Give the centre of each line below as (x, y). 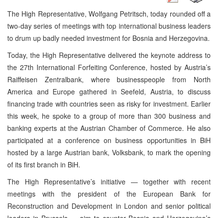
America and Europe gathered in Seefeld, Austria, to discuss (109, 91)
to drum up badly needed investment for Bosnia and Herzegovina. (109, 38)
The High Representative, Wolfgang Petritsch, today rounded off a (109, 13)
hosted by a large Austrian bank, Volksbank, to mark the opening (109, 152)
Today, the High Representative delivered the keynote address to (109, 55)
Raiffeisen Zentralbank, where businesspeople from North (109, 79)
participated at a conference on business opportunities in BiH (109, 140)
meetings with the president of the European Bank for (109, 193)
